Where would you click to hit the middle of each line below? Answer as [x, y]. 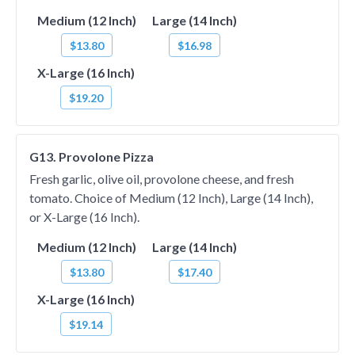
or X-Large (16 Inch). [84, 217]
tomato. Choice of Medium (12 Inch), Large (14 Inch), [171, 198]
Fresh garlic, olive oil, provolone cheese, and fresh [162, 179]
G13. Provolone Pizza [92, 157]
